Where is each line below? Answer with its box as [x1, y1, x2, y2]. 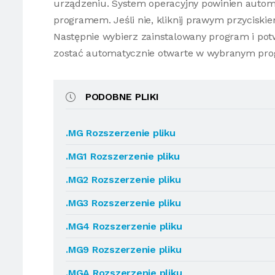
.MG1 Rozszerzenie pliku [66, 150, 180, 162]
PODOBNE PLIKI [85, 91, 159, 103]
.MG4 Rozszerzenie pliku [66, 220, 182, 232]
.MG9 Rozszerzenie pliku [66, 244, 182, 255]
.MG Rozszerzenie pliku [66, 127, 176, 139]
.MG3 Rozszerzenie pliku [66, 197, 181, 209]
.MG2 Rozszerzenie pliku [66, 174, 181, 185]
